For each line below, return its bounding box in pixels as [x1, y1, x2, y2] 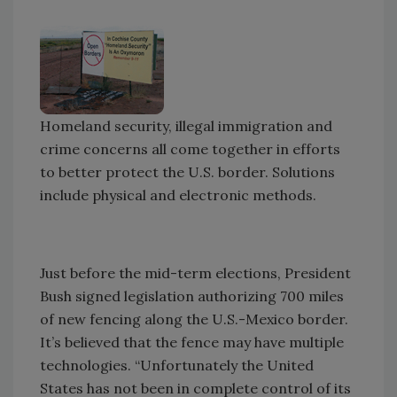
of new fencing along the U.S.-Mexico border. [40, 309, 348, 328]
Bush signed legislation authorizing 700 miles [40, 286, 344, 305]
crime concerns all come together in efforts [40, 139, 340, 158]
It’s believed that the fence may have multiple [40, 332, 344, 351]
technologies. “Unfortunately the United [40, 355, 314, 374]
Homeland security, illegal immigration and [40, 116, 332, 135]
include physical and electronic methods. [40, 185, 316, 204]
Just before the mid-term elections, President [40, 263, 351, 282]
